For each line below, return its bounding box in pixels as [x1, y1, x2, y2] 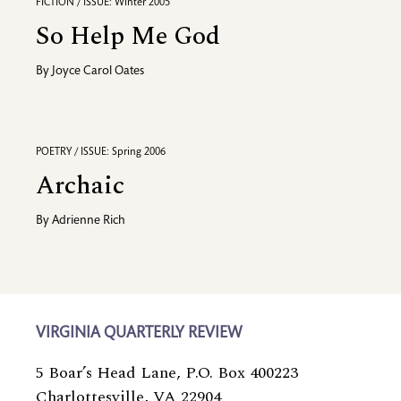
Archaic [36, 166, 124, 206]
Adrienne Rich [52, 215, 125, 228]
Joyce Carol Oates [52, 65, 144, 79]
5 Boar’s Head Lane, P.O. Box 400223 [36, 361, 298, 386]
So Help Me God [36, 17, 220, 56]
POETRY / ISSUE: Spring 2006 [36, 147, 166, 158]
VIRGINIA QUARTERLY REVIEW [36, 326, 242, 343]
